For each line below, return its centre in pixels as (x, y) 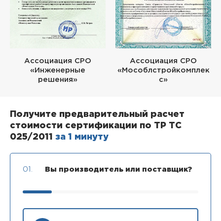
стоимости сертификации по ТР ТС (96, 126)
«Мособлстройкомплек (163, 70)
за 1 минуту (82, 137)
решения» (58, 79)
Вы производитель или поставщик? (118, 169)
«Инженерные (58, 70)
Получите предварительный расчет (97, 114)
